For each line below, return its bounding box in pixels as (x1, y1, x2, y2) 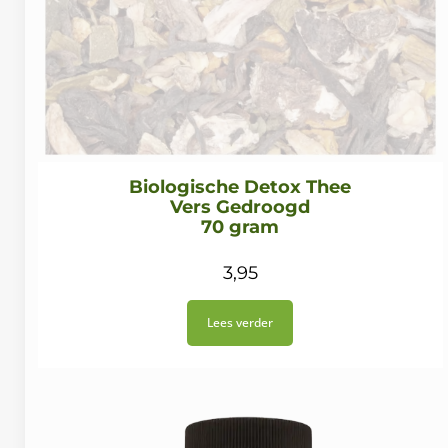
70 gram (201, 216, 280, 239)
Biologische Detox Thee (129, 176, 352, 199)
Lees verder (207, 314, 274, 332)
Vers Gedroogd (170, 196, 311, 219)
